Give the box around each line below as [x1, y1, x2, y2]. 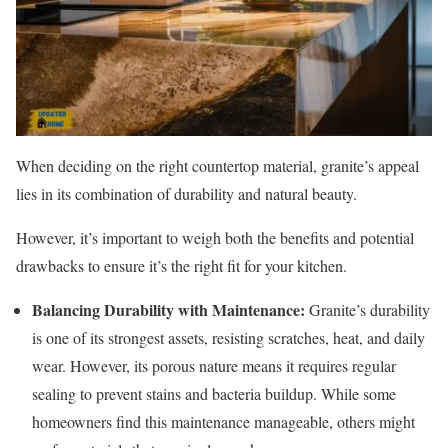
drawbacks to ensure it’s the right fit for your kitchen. [16, 255, 347, 277]
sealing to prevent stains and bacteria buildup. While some [32, 383, 396, 405]
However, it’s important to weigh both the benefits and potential [16, 227, 414, 249]
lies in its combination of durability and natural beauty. [16, 183, 357, 205]
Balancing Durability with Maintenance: [32, 298, 305, 322]
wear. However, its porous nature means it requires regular [32, 355, 396, 377]
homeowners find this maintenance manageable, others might [32, 411, 415, 433]
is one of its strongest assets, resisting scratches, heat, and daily [32, 327, 425, 349]
